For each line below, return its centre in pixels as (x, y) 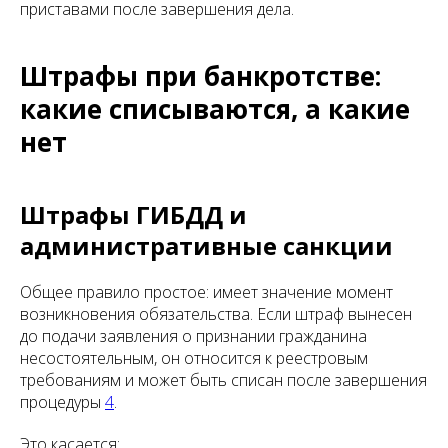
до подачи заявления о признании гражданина (193, 336)
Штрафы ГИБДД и (133, 215)
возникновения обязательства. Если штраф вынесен (216, 314)
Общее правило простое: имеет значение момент (206, 292)
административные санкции (206, 246)
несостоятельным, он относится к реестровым (194, 358)
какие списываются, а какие (215, 109)
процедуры (62, 402)
